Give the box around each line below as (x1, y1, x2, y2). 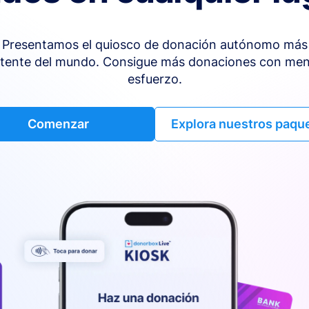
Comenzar (27, 116, 89, 131)
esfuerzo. (127, 71, 182, 86)
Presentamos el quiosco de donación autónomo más (1, 37, 308, 52)
